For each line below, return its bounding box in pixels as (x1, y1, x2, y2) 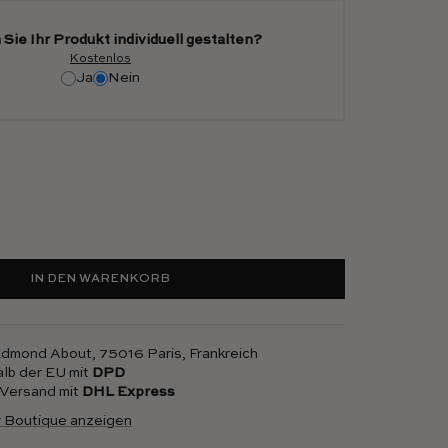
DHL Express (82, 385, 176, 400)
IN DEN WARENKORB (30, 273, 171, 286)
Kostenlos (69, 53, 131, 66)
